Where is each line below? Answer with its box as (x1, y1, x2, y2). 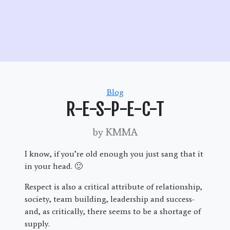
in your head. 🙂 (25, 161, 83, 171)
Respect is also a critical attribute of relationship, (25, 182, 202, 191)
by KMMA (92, 126, 138, 138)
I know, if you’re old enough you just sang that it (25, 149, 203, 159)
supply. (25, 219, 50, 228)
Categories (114, 87, 154, 97)
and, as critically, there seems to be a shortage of (25, 206, 201, 216)
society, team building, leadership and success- (25, 194, 195, 204)
